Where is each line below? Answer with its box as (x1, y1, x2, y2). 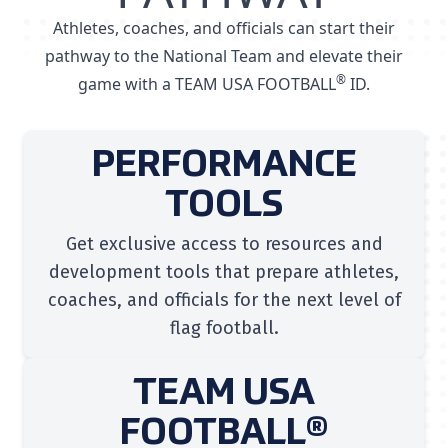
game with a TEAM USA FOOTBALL (78, 73, 336, 95)
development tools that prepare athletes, (49, 261, 399, 283)
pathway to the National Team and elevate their (45, 45, 403, 67)
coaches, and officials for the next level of (47, 289, 401, 311)
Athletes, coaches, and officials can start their (53, 17, 395, 39)
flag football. (169, 317, 279, 339)
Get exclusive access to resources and (65, 233, 383, 255)
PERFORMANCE (91, 148, 357, 184)
